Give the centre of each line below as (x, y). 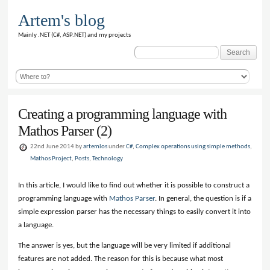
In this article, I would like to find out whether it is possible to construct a (134, 186)
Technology (108, 159)
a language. (36, 225)
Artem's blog (61, 20)
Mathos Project (51, 159)
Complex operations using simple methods (193, 146)
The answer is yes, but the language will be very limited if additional (125, 246)
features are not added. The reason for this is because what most (121, 259)
